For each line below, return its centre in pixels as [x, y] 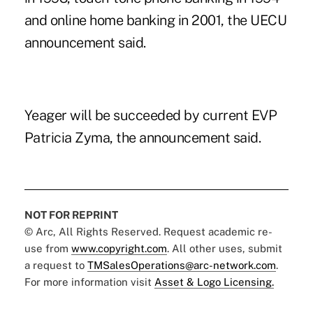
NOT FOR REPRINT [71, 214]
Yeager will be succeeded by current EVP [151, 115]
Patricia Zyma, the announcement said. [143, 137]
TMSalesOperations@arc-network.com [181, 265]
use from [48, 248]
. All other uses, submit [224, 248]
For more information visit [89, 282]
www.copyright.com [119, 248]
